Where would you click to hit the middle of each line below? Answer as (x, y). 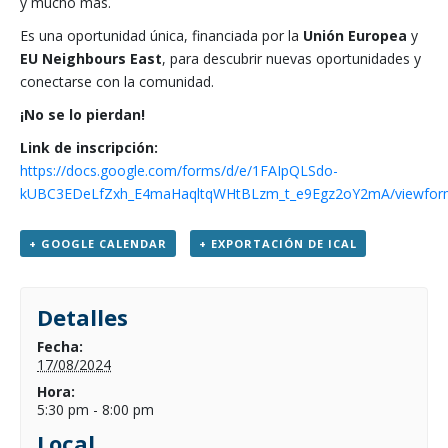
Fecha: (60, 346)
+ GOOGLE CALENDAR (98, 243)
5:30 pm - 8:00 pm (96, 409)
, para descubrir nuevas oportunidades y (291, 58)
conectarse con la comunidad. (117, 81)
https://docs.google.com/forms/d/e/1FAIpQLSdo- (179, 170)
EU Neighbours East (91, 58)
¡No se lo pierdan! (82, 114)
